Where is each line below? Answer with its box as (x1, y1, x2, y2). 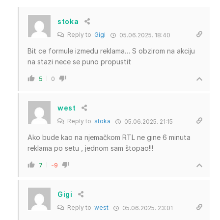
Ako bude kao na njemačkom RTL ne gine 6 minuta (27, 133, 191, 141)
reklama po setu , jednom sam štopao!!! (27, 143, 153, 152)
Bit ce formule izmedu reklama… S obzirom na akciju (27, 46, 195, 55)
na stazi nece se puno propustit (27, 57, 131, 66)
